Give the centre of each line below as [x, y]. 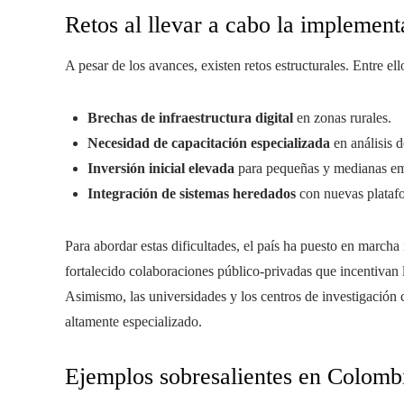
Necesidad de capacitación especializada [209, 143]
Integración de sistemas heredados [192, 193]
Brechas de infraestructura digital [190, 118]
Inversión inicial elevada [161, 168]
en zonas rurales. [342, 118]
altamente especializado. [133, 321]
